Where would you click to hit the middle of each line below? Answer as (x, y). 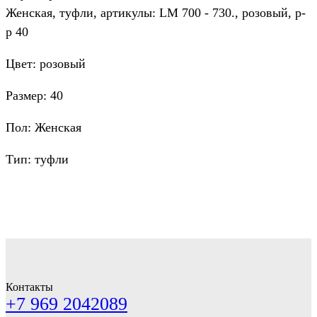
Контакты (29, 287)
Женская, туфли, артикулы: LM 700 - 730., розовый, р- (156, 13)
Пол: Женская (44, 128)
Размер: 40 (34, 96)
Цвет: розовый (46, 64)
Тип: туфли (37, 160)
